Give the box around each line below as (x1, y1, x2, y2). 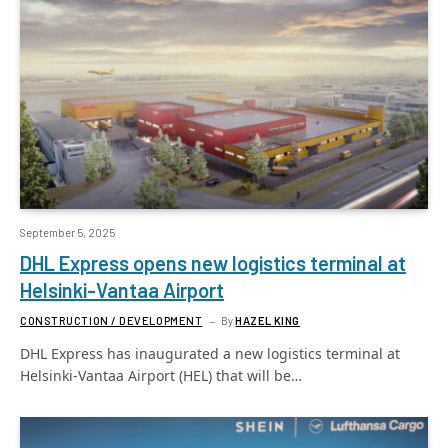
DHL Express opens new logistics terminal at (20, 250, 406, 275)
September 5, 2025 (20, 225, 115, 239)
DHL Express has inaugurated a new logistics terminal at (20, 343, 400, 363)
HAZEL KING (235, 313, 300, 327)
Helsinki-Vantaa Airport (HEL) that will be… (20, 365, 302, 385)
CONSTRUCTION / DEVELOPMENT (20, 313, 203, 327)
